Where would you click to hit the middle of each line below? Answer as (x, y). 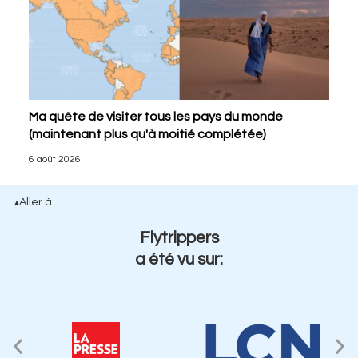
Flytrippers (179, 238)
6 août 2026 (54, 159)
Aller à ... (40, 202)
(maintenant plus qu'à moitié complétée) (147, 134)
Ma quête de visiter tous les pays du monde (155, 117)
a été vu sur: (179, 259)
